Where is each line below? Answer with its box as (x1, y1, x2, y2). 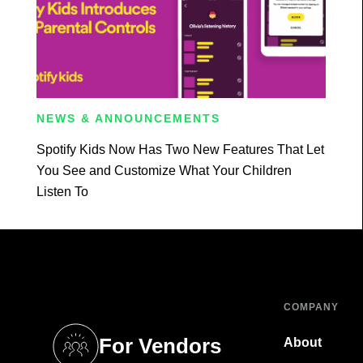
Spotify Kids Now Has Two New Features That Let (36, 142, 324, 156)
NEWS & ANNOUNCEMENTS (36, 111, 220, 125)
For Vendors (99, 334, 222, 359)
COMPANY (284, 301, 340, 313)
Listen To (36, 184, 88, 199)
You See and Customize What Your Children (36, 163, 292, 177)
